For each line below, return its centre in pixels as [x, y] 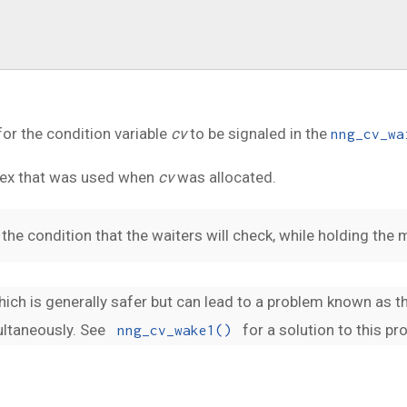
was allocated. [225, 178]
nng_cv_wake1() [174, 329]
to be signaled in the [258, 134]
